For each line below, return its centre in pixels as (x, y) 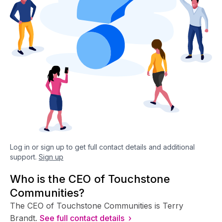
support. (23, 157)
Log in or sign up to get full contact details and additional (102, 147)
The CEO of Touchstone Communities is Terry (97, 205)
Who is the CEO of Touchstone (90, 179)
